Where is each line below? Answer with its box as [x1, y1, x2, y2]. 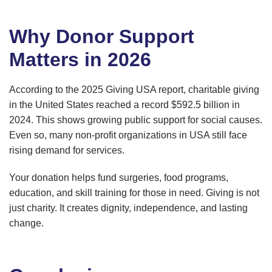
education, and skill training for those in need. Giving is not [9, 188, 259, 199]
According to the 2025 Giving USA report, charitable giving [9, 84, 259, 95]
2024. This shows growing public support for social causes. [9, 115, 262, 126]
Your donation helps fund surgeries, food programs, [9, 172, 228, 183]
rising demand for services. [9, 145, 124, 156]
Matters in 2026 [9, 49, 151, 71]
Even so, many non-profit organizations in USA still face [9, 130, 247, 141]
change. [9, 218, 44, 229]
